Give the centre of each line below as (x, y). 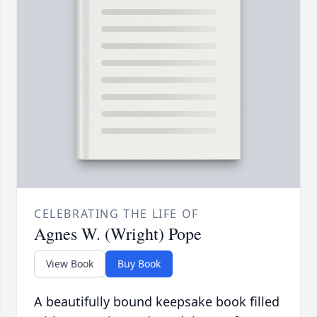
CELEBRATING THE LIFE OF (116, 214)
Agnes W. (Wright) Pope (118, 234)
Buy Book (139, 264)
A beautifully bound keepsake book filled (157, 302)
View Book (70, 264)
